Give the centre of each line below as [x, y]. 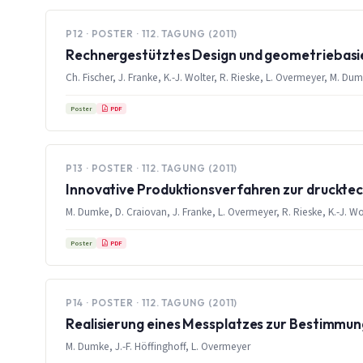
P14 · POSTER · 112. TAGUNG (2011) [152, 302]
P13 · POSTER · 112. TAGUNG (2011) [152, 168]
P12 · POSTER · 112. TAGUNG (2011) [152, 33]
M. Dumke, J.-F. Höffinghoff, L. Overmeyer [158, 346]
